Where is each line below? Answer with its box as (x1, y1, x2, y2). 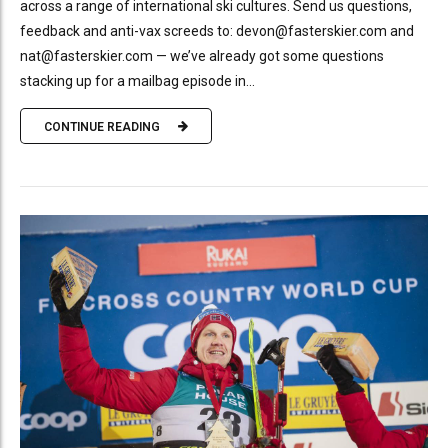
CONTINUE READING (44, 119, 160, 134)
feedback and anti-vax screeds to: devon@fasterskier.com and (20, 23, 414, 40)
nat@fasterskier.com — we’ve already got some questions (20, 48, 384, 65)
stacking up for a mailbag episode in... (20, 73, 255, 90)
